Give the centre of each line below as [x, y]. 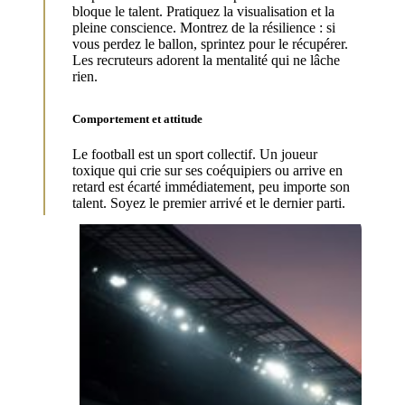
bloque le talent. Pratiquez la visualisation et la [203, 11]
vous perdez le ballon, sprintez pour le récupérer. [210, 43]
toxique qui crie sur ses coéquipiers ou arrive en [207, 171]
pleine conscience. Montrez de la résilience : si [204, 27]
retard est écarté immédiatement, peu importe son [211, 187]
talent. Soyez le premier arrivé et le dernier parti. [209, 203]
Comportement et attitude [137, 118]
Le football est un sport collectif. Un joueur [195, 155]
